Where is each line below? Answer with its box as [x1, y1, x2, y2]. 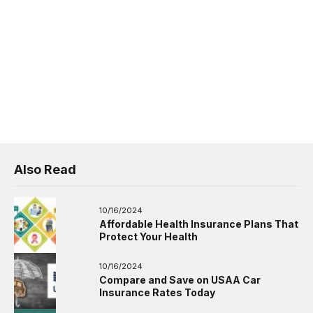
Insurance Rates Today [99, 286, 216, 298]
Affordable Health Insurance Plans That [99, 217, 299, 230]
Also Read [14, 161, 76, 177]
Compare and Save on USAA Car [99, 273, 261, 286]
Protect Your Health [99, 230, 198, 242]
